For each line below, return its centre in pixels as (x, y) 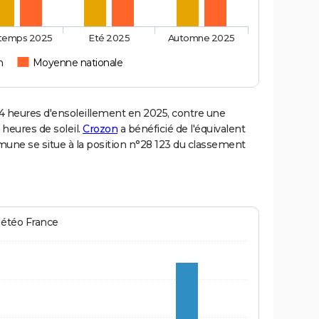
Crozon (100, 129)
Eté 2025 (109, 38)
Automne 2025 (201, 38)
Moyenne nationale (78, 63)
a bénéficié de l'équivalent (181, 129)
